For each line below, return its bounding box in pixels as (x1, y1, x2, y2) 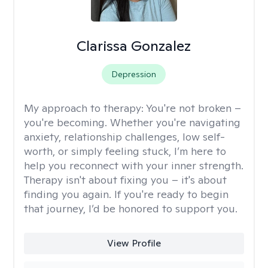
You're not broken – (146, 101, 241, 115)
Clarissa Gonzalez (77, 36, 191, 55)
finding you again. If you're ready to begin (24, 187, 229, 201)
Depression (111, 69, 157, 80)
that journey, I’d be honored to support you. (24, 202, 237, 215)
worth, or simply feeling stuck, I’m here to (24, 144, 226, 158)
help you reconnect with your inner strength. (24, 159, 243, 172)
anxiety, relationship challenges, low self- (24, 130, 225, 144)
